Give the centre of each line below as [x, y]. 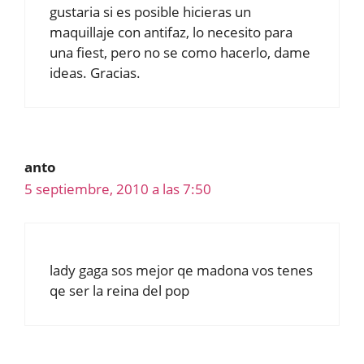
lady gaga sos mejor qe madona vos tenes [181, 270]
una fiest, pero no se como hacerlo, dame [180, 53]
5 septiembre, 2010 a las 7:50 [118, 189]
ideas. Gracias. [95, 73]
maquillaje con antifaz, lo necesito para [171, 32]
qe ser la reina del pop [119, 290]
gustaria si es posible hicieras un [150, 12]
